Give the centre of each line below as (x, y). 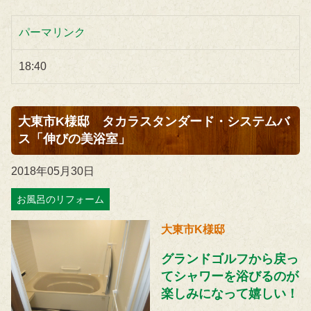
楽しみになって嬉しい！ (230, 294)
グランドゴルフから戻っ (230, 259)
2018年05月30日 (53, 171)
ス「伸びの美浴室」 (74, 139)
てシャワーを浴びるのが (230, 277)
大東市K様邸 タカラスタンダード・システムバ (154, 122)
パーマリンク (52, 33)
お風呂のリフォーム (60, 200)
